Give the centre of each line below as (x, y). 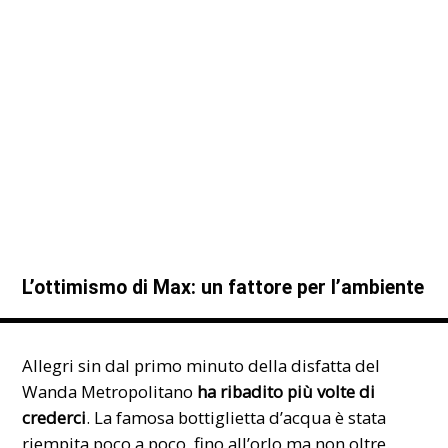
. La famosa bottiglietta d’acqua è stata (236, 417)
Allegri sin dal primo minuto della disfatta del (201, 365)
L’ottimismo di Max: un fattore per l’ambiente (223, 288)
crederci (54, 417)
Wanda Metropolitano (108, 391)
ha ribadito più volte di (284, 391)
